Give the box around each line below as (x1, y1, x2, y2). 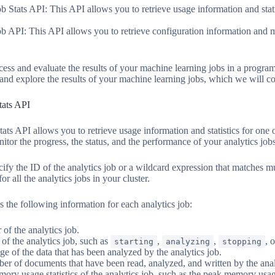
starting (114, 237, 153, 247)
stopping (222, 237, 261, 247)
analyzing (166, 237, 210, 247)
